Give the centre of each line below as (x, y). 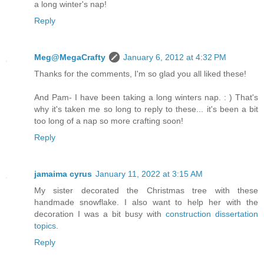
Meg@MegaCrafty (70, 57)
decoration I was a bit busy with (100, 214)
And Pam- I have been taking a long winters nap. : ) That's (146, 97)
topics (45, 225)
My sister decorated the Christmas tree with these (146, 190)
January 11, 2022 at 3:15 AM (149, 174)
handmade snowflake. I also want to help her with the (146, 202)
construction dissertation (212, 214)
